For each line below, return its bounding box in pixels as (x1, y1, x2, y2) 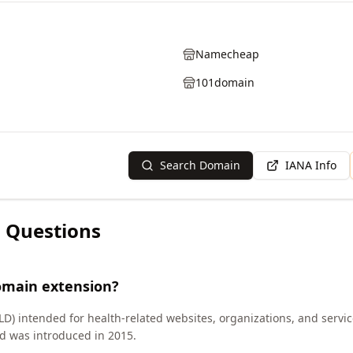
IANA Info (285, 158, 336, 173)
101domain (195, 75, 255, 90)
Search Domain (160, 158, 240, 173)
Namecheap (195, 46, 259, 61)
